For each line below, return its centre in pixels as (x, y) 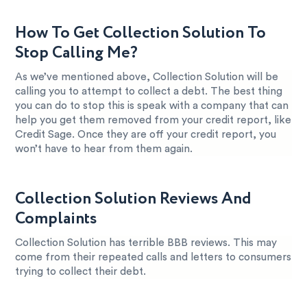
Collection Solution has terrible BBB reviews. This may (146, 243)
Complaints (56, 219)
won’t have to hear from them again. (104, 149)
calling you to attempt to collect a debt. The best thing (149, 91)
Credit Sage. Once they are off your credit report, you (146, 134)
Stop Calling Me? (77, 53)
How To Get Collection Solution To (141, 33)
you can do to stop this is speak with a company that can (152, 106)
